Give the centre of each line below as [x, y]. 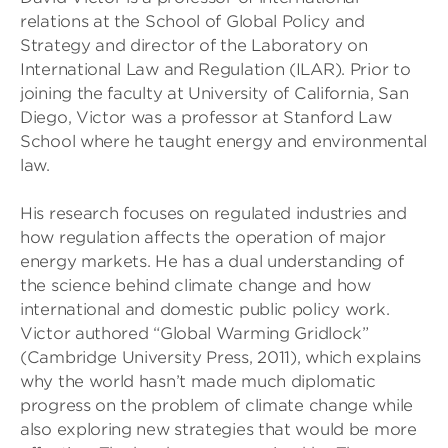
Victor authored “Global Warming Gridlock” [194, 333]
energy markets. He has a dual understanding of [212, 261]
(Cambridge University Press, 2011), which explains [221, 357]
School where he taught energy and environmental [223, 141]
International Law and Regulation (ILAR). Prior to [215, 69]
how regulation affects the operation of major [203, 237]
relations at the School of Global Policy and [192, 21]
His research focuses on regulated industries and [213, 213]
